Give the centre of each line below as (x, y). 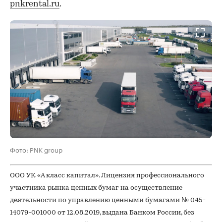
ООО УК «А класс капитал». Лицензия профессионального (107, 176)
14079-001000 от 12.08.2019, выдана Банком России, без (102, 213)
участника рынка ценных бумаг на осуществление (96, 188)
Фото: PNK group (36, 149)
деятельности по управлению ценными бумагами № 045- (108, 201)
